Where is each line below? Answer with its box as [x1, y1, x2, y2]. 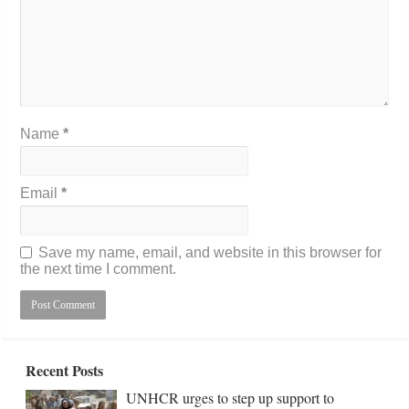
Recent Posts [26, 359, 104, 381]
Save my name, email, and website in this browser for [38, 244, 383, 260]
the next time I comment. [20, 260, 177, 277]
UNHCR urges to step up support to [126, 387, 335, 407]
